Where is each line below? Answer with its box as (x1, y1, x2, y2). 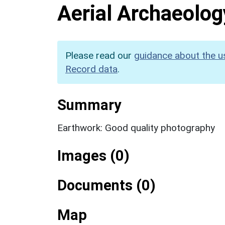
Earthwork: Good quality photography (57, 122, 215, 134)
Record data (65, 63, 118, 75)
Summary (57, 96, 121, 114)
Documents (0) (57, 176, 156, 194)
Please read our (65, 49, 134, 61)
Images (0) (57, 147, 130, 164)
